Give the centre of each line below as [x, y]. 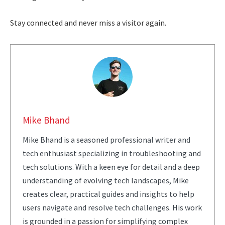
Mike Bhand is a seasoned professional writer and [106, 139]
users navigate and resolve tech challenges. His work [112, 207]
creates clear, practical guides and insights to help [108, 194]
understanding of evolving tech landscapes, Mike [105, 180]
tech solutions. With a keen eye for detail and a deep [111, 166]
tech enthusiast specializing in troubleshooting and [111, 153]
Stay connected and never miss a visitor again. [88, 23]
